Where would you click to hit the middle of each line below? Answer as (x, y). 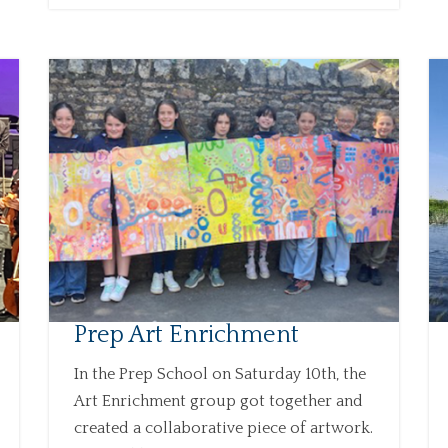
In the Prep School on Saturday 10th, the (219, 373)
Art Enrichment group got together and (218, 400)
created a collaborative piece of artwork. (223, 427)
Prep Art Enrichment (186, 334)
